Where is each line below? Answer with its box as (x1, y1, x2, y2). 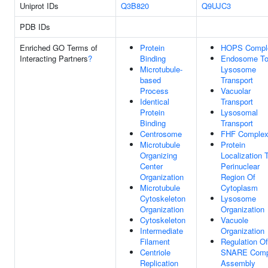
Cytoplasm (221, 182, 258, 193)
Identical (140, 96, 169, 107)
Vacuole (221, 214, 248, 226)
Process (140, 85, 169, 96)
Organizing (140, 150, 177, 161)
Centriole (140, 246, 170, 258)
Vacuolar (221, 85, 251, 96)
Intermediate (140, 225, 183, 236)
